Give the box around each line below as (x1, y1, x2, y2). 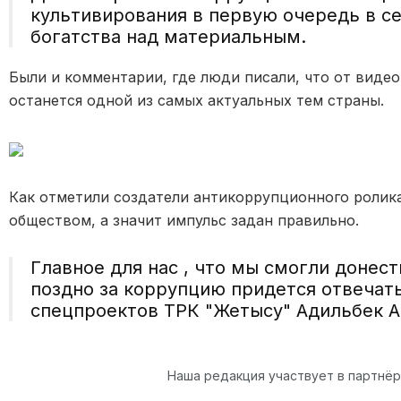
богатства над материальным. (30, 25, 306, 47)
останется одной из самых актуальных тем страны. (9, 90, 388, 109)
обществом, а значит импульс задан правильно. (9, 210, 363, 229)
